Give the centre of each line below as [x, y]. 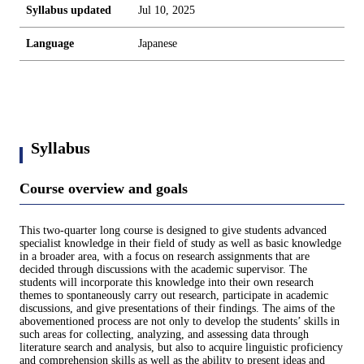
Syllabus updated [69, 10]
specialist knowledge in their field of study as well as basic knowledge [180, 244]
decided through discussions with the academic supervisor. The [163, 270]
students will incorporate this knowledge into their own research [167, 283]
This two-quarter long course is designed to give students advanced [173, 231]
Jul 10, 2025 [167, 10]
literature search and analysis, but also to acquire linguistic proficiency [181, 348]
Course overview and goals [104, 188]
